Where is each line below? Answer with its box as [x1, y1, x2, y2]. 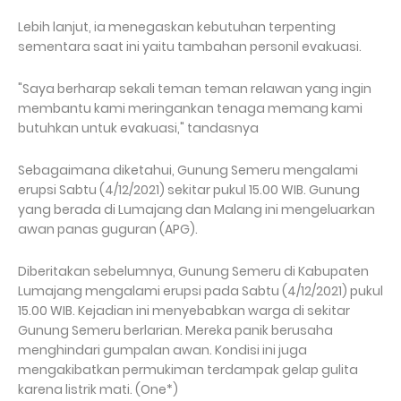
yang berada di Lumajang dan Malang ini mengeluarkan [18, 200, 375, 219]
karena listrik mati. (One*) [18, 380, 178, 399]
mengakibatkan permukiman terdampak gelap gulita [18, 361, 358, 380]
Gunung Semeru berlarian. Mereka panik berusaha [18, 321, 333, 340]
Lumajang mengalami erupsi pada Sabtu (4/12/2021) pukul [18, 282, 383, 301]
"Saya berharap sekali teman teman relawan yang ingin [18, 80, 371, 98]
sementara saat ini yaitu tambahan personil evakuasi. [18, 38, 364, 56]
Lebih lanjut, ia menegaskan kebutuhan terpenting [18, 18, 336, 37]
